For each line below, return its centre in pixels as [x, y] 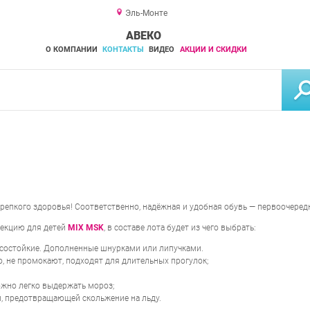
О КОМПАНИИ [71, 49]
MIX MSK [86, 228]
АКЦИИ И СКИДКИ [213, 49]
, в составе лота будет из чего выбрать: [180, 228]
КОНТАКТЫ [123, 49]
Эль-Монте [146, 13]
